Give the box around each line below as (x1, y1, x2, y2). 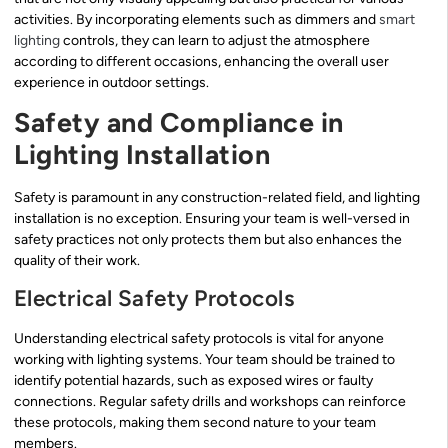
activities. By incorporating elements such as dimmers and (14, 10, 379, 28)
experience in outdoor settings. (14, 73, 209, 91)
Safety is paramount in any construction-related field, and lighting (14, 189, 420, 207)
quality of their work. (14, 252, 140, 270)
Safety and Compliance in (14, 106, 344, 140)
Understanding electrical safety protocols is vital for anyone (14, 329, 384, 347)
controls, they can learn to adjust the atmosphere (60, 31, 370, 49)
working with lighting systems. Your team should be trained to (14, 350, 395, 368)
